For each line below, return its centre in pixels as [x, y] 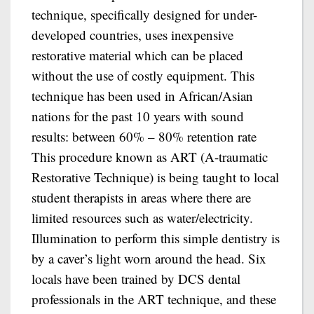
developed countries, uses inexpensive [132, 35]
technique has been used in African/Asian [142, 96]
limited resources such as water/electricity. [142, 218]
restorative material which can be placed [137, 55]
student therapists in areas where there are [141, 197]
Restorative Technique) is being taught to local [155, 177]
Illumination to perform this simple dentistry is [156, 238]
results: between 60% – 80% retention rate [144, 136]
